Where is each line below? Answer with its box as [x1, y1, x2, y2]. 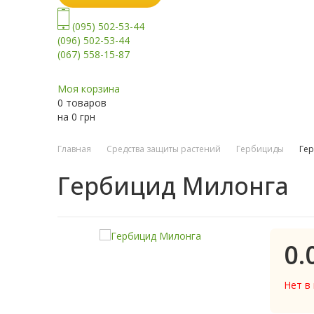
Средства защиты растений [107, 143, 221, 156]
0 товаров [57, 96, 107, 110]
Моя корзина [57, 82, 120, 96]
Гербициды [236, 143, 284, 156]
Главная [57, 143, 91, 156]
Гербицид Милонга [57, 170, 289, 203]
